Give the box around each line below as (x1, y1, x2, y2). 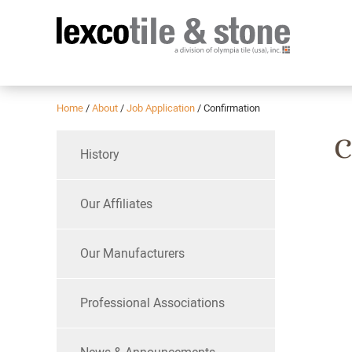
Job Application (126, 102, 195, 114)
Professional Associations (80, 295, 225, 310)
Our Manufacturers (80, 246, 185, 261)
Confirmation (203, 102, 260, 114)
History (80, 147, 119, 162)
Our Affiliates (80, 196, 152, 211)
